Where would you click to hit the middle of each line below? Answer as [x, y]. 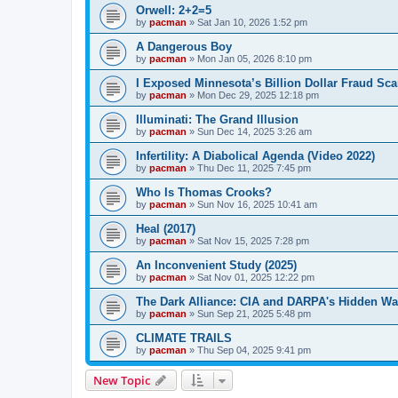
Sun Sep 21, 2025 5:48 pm [254, 313]
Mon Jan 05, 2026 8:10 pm [255, 58]
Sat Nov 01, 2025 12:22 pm [256, 277]
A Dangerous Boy [184, 46]
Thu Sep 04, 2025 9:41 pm [254, 350]
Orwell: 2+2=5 [174, 10]
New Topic [122, 380]
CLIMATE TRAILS [184, 338]
